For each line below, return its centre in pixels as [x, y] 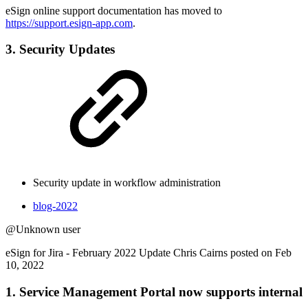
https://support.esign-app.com [69, 23]
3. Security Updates [60, 49]
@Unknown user [43, 230]
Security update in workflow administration [127, 183]
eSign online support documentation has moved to [114, 10]
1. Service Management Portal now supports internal [154, 291]
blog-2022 [55, 206]
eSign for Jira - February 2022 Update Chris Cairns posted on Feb [148, 253]
